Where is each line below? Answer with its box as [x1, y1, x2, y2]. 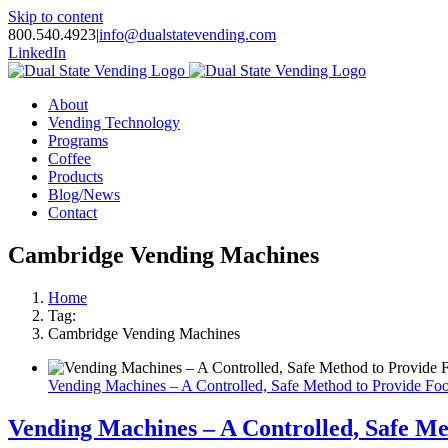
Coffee [48, 150, 91, 167]
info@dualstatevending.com [99, 26, 276, 43]
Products [48, 168, 103, 185]
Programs [48, 132, 108, 149]
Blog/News [48, 186, 120, 203]
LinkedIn [8, 44, 66, 61]
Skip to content [8, 8, 103, 25]
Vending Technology [48, 114, 180, 131]
